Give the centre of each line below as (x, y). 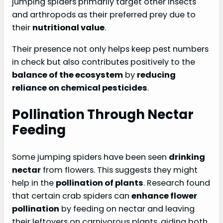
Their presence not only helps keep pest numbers (110, 49)
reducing (156, 75)
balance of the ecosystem (67, 75)
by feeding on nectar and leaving (127, 209)
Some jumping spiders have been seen (90, 157)
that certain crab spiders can (72, 196)
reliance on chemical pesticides (80, 88)
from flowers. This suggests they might (119, 170)
